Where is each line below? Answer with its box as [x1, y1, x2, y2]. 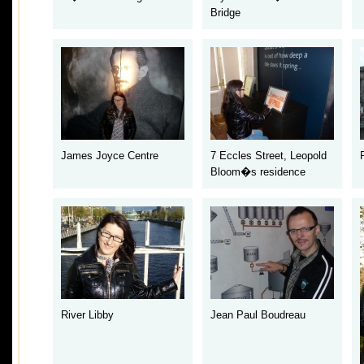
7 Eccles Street [210, 149, 284, 162]
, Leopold [283, 149, 327, 162]
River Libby [60, 309, 114, 321]
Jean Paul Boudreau [210, 309, 305, 321]
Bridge [210, 6, 240, 19]
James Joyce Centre [60, 149, 158, 162]
